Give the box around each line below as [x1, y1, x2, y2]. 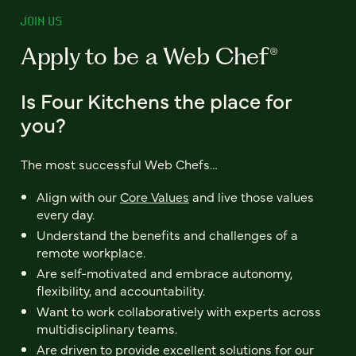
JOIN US [21, 14, 62, 29]
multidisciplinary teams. [37, 319, 177, 337]
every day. [37, 205, 95, 222]
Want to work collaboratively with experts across [37, 302, 321, 319]
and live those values [189, 188, 314, 205]
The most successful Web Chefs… [21, 154, 218, 172]
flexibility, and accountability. [37, 281, 205, 299]
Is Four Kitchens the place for [21, 85, 292, 114]
